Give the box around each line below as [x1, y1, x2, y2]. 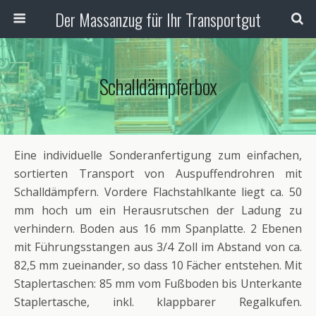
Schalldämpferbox [99, 71, 217, 101]
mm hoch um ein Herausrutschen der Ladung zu [14, 202, 302, 218]
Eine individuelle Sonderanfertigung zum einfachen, [14, 147, 302, 163]
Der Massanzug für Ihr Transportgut [55, 6, 261, 32]
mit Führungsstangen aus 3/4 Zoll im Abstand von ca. [14, 239, 302, 255]
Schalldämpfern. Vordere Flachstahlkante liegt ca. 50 [14, 184, 302, 200]
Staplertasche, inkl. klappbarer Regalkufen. [14, 294, 302, 310]
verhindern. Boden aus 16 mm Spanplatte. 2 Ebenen [14, 221, 302, 236]
